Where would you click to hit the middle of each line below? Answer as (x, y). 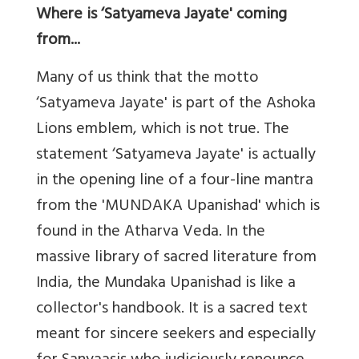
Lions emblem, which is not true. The (163, 131)
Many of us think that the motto (147, 79)
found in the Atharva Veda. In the (151, 233)
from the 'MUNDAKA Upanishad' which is (178, 208)
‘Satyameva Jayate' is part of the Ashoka (176, 105)
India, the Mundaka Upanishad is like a (166, 284)
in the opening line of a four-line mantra (175, 182)
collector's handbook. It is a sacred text (172, 310)
